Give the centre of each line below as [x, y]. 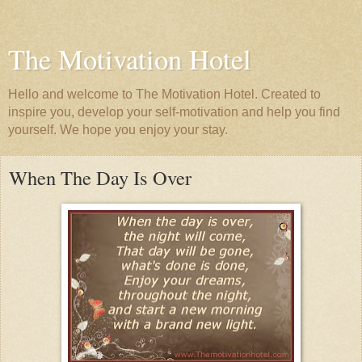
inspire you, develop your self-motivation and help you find [174, 112]
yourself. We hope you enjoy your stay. [118, 130]
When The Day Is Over [100, 177]
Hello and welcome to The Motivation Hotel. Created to [164, 94]
